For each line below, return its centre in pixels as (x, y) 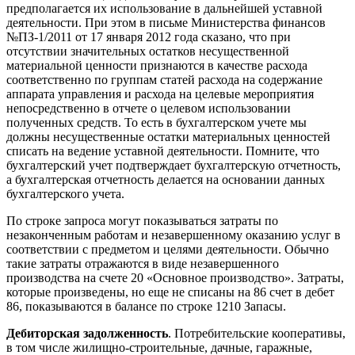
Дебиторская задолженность (87, 333)
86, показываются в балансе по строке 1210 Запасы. (146, 306)
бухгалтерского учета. (65, 193)
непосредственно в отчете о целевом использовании (149, 108)
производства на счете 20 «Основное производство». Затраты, (175, 277)
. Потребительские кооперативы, (257, 333)
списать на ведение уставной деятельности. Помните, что (163, 151)
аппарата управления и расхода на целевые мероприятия (160, 94)
